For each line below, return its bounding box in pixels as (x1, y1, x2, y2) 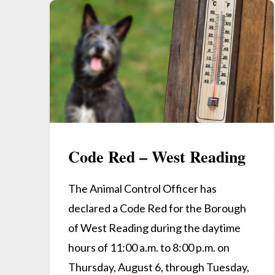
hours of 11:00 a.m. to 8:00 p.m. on (68, 240, 230, 254)
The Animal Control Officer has (68, 181, 217, 195)
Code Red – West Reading (68, 144, 246, 168)
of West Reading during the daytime (68, 220, 241, 234)
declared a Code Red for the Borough (68, 201, 246, 215)
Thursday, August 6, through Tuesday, (68, 260, 249, 274)
